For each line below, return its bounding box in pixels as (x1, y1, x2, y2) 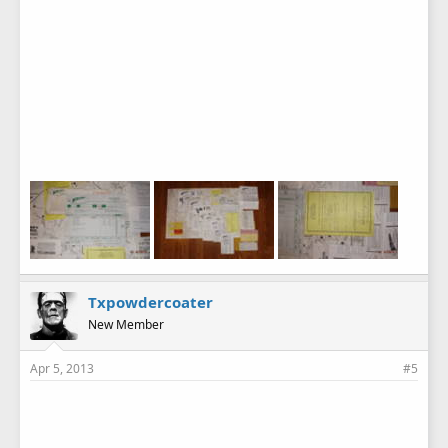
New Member (88, 315, 164, 333)
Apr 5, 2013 (30, 359, 94, 377)
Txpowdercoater (88, 291, 213, 312)
